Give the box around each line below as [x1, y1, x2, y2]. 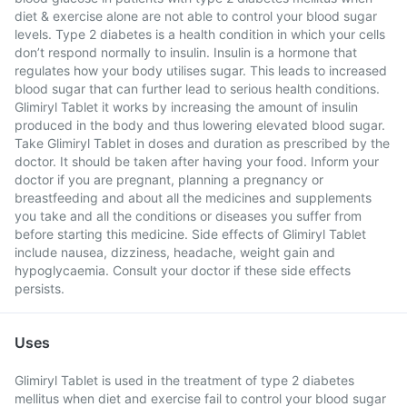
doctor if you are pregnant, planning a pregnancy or [15, 172, 323, 187]
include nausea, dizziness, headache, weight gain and [15, 244, 335, 260]
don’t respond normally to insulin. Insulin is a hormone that [15, 45, 357, 60]
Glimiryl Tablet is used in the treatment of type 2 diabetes [15, 372, 354, 388]
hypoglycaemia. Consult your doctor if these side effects [15, 263, 351, 278]
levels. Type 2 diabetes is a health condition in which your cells [15, 26, 385, 42]
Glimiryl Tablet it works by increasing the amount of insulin [15, 99, 358, 114]
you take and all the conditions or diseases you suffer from [15, 208, 362, 223]
